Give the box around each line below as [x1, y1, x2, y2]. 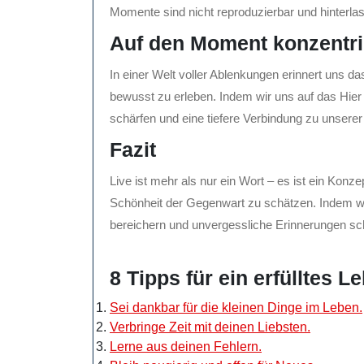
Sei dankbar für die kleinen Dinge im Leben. [110, 301, 362, 315]
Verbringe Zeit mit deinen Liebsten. [110, 320, 310, 335]
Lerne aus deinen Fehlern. [110, 340, 262, 354]
